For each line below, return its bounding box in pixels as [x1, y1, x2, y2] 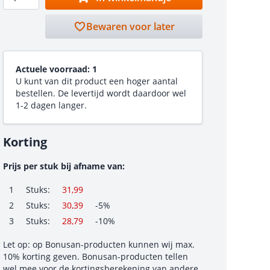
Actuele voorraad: [15, 63, 92, 75]
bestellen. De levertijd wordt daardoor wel [15, 87, 186, 99]
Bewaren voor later [86, 20, 175, 33]
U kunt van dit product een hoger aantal [15, 75, 178, 87]
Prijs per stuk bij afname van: [2, 160, 125, 172]
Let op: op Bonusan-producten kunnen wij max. [2, 239, 195, 250]
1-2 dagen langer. [15, 99, 87, 111]
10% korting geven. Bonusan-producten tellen [2, 251, 188, 262]
